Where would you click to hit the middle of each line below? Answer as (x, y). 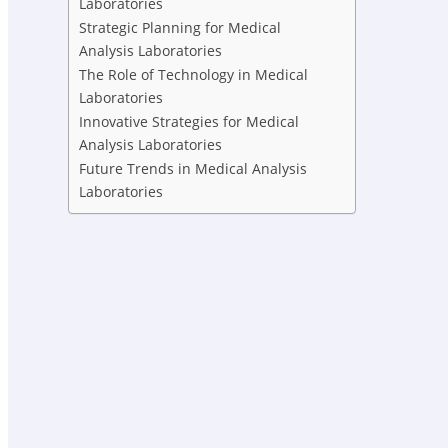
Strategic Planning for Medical (180, 28)
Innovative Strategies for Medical (189, 122)
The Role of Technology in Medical (193, 75)
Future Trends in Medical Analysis (193, 169)
